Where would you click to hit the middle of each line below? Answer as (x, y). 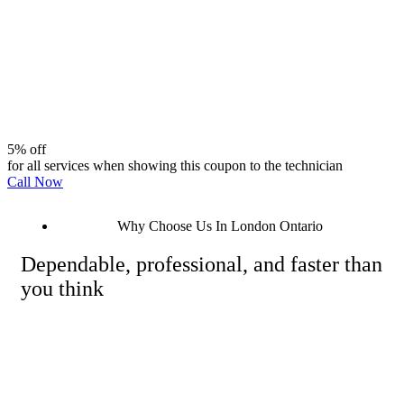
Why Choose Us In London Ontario (220, 226)
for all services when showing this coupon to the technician (175, 166)
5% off (27, 150)
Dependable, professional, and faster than (202, 264)
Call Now (35, 182)
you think (62, 288)
